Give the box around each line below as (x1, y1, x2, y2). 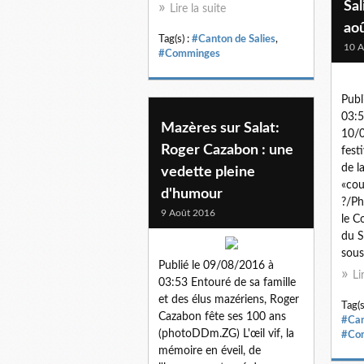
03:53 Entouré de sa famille (158, 276, 296, 288)
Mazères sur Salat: (161, 120, 279, 136)
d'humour (161, 186, 223, 201)
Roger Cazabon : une (161, 142, 293, 158)
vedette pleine (161, 164, 255, 180)
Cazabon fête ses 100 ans (158, 310, 286, 323)
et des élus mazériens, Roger (158, 293, 299, 305)
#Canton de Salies (192, 33, 275, 44)
